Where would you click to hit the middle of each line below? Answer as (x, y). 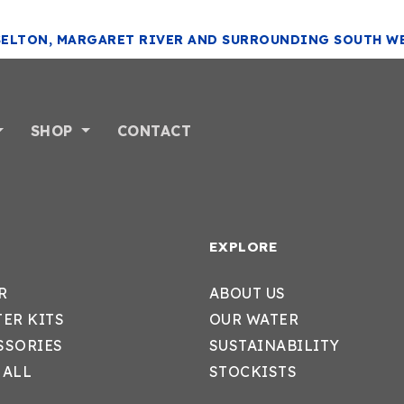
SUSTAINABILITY (274, 345)
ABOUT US (247, 293)
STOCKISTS (252, 372)
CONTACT (154, 131)
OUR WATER (253, 319)
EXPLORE (243, 247)
